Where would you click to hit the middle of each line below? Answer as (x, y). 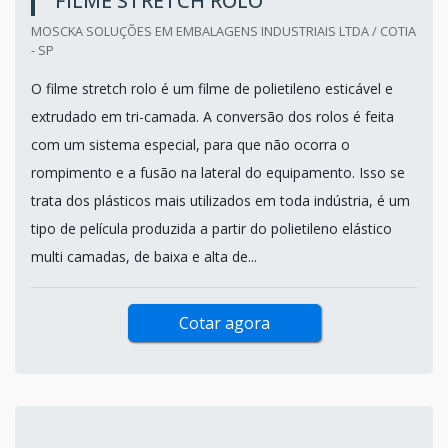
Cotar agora (224, 322)
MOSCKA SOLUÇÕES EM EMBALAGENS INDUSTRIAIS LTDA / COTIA (223, 30)
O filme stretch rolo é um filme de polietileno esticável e (212, 88)
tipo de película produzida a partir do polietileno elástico (211, 228)
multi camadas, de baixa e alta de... (144, 256)
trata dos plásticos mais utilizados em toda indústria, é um (220, 200)
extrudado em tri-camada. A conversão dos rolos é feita (212, 116)
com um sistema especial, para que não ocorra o (190, 144)
